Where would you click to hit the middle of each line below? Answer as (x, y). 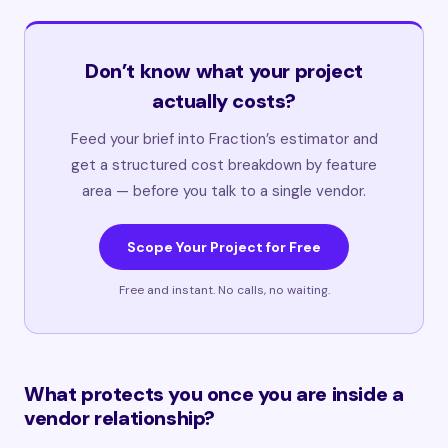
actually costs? (224, 101)
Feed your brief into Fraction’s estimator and (224, 139)
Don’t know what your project (224, 71)
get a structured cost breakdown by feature (224, 165)
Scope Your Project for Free (224, 247)
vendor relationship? (120, 418)
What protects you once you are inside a (214, 394)
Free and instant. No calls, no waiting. (224, 290)
